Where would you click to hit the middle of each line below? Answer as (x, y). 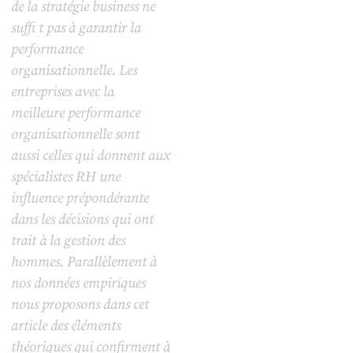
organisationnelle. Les (74, 71)
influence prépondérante (80, 199)
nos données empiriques (78, 284)
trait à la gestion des (68, 241)
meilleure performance (75, 113)
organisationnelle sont (75, 135)
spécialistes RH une (65, 177)
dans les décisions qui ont (82, 220)
